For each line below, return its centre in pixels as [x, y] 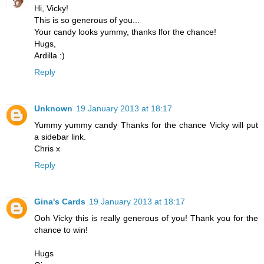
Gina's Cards [60, 202]
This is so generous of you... [87, 20]
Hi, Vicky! [51, 9]
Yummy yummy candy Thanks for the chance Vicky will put [146, 125]
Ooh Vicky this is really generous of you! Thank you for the [146, 218]
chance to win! [61, 230]
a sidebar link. [60, 137]
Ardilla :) [49, 56]
